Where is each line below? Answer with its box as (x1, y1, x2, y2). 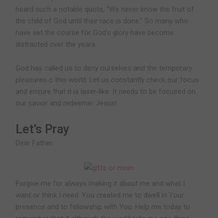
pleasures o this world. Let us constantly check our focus (16, 75, 200, 85)
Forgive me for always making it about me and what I (16, 179, 185, 188)
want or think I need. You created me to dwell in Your (16, 190, 184, 200)
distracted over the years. (16, 39, 97, 49)
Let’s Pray (16, 122, 70, 136)
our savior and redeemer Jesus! (16, 99, 117, 108)
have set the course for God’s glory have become (16, 28, 174, 37)
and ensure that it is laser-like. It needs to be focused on (16, 87, 196, 96)
